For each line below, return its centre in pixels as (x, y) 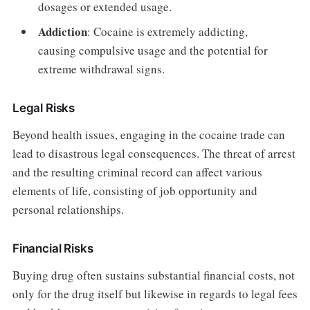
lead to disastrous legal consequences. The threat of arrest (154, 153)
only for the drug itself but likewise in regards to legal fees (155, 293)
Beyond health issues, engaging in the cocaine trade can (148, 134)
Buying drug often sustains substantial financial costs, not (153, 275)
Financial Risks (53, 248)
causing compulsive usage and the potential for (153, 50)
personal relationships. (68, 209)
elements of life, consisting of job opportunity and (135, 190)
